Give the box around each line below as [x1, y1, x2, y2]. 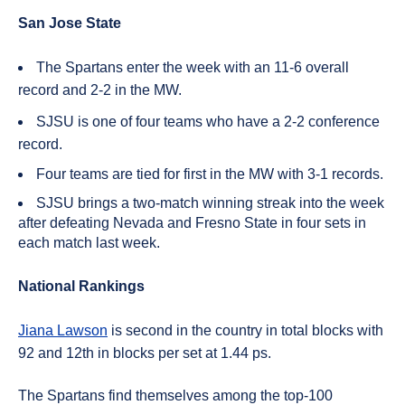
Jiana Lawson [18, 323, 108, 338]
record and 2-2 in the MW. [18, 82, 182, 98]
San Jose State [18, 15, 121, 31]
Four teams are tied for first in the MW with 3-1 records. [36, 166, 383, 182]
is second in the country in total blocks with [108, 323, 383, 338]
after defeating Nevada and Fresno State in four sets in [18, 215, 366, 231]
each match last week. [18, 235, 160, 250]
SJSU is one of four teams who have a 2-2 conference [36, 114, 380, 129]
